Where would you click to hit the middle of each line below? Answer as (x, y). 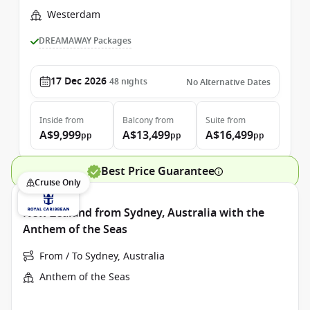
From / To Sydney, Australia (102, 256)
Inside (51, 120)
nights (134, 82)
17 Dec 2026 (79, 81)
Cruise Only (58, 183)
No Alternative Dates (228, 82)
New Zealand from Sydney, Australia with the (144, 213)
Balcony (138, 120)
